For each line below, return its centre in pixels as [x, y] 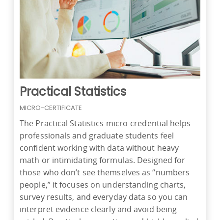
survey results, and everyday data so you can [104, 197]
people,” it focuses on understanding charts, [103, 185]
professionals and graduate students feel [97, 136]
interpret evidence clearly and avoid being [98, 209]
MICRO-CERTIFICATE [51, 108]
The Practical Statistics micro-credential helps [105, 124]
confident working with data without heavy [99, 148]
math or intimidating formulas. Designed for [103, 160]
